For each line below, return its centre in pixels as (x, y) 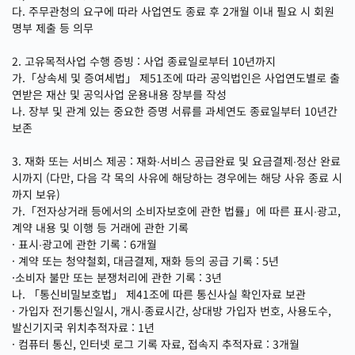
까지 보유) (36, 194)
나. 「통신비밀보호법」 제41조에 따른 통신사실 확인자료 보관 (159, 294)
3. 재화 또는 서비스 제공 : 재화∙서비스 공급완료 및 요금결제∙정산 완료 (176, 161)
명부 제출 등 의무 (53, 28)
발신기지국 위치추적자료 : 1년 (83, 327)
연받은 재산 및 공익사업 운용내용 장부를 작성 (119, 94)
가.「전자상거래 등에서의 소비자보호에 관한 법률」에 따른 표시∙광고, (176, 211)
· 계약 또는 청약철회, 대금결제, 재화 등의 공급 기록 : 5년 (145, 261)
